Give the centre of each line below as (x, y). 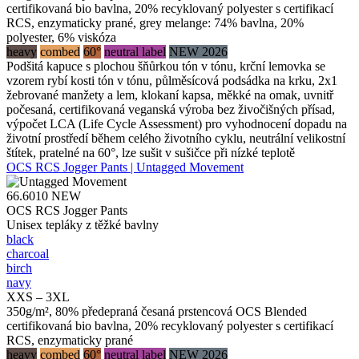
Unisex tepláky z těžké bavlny (83, 224)
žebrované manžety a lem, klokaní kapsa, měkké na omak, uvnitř (170, 95)
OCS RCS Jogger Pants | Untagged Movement (125, 167)
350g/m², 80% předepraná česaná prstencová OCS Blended (157, 311)
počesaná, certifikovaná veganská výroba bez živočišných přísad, (171, 109)
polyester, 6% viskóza (61, 37)
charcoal (28, 253)
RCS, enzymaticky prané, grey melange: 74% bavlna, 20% (155, 22)
